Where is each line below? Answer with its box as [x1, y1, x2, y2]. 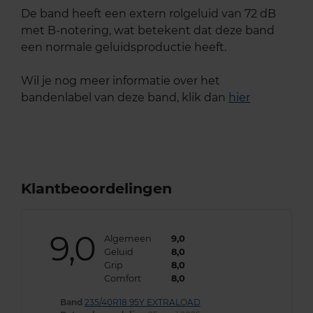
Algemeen [103, 233, 152, 244]
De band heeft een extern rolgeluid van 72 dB [21, 6, 276, 20]
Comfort [103, 272, 141, 284]
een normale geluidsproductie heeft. [21, 40, 226, 54]
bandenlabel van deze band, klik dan [21, 90, 228, 104]
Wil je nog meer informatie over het [21, 73, 220, 87]
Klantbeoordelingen [21, 179, 172, 197]
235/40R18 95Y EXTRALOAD [85, 296, 201, 307]
